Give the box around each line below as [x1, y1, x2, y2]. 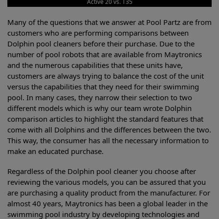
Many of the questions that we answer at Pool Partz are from [7, 17, 212, 27]
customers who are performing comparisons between [7, 28, 189, 38]
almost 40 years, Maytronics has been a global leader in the [7, 198, 208, 209]
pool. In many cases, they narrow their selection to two [7, 92, 192, 102]
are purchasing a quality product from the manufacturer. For [7, 188, 210, 198]
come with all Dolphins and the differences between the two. [7, 125, 211, 134]
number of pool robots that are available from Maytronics [7, 49, 202, 59]
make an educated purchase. [7, 146, 104, 156]
